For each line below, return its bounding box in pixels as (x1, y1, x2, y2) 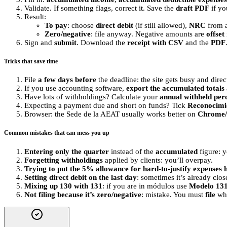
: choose (67, 21, 96, 29)
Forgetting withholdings (24, 156, 103, 164)
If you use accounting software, (24, 84, 126, 93)
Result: (24, 12, 46, 21)
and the (183, 38, 211, 47)
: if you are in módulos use (102, 182, 189, 190)
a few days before (38, 75, 96, 84)
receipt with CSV (127, 38, 183, 47)
